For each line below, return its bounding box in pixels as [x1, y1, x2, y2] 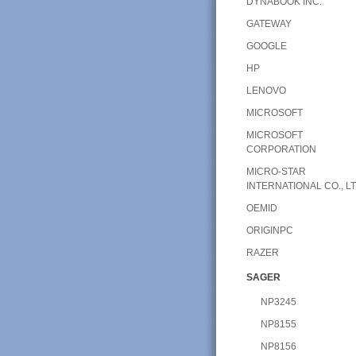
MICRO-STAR [246, 165, 306, 177]
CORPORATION [246, 143, 316, 155]
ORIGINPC [246, 224, 293, 236]
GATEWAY [246, 17, 292, 29]
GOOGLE [246, 40, 287, 52]
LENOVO [246, 84, 286, 96]
